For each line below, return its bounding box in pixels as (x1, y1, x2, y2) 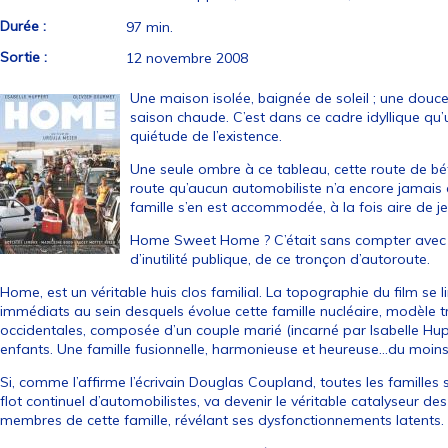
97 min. (126, 18, 174, 36)
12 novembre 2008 (126, 49, 249, 67)
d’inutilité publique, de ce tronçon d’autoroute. (130, 250, 431, 268)
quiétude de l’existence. (130, 127, 283, 145)
